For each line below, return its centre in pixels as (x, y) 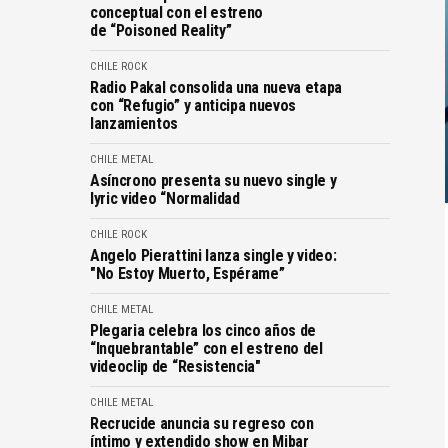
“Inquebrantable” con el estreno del (206, 348)
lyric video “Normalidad (165, 198)
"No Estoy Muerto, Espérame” (187, 273)
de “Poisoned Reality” (161, 30)
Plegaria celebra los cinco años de (203, 330)
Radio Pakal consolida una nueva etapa (216, 87)
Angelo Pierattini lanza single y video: (213, 255)
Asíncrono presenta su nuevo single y (213, 180)
